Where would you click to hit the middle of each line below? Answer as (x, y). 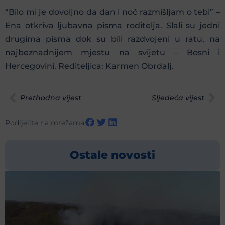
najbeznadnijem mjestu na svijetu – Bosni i (113, 52)
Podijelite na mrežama (45, 123)
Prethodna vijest (51, 98)
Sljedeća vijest (178, 98)
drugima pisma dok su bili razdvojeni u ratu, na (113, 39)
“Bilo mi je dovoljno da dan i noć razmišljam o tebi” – (113, 12)
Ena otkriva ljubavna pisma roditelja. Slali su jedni (113, 25)
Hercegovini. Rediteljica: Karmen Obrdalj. (89, 66)
